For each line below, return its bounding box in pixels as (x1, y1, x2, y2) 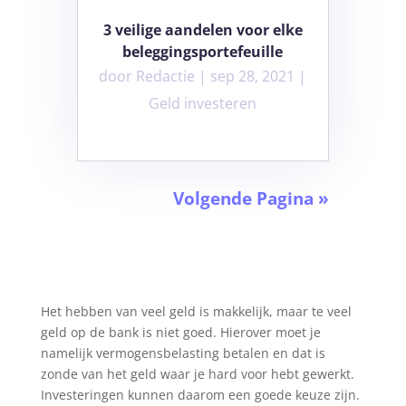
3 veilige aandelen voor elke (102, 20, 303, 41)
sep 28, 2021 (210, 66, 295, 87)
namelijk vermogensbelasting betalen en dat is (40, 344, 325, 362)
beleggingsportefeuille (122, 42, 284, 63)
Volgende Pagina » (173, 187, 330, 211)
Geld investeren (149, 93, 257, 114)
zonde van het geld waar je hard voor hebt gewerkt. (40, 365, 354, 383)
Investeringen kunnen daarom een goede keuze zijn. (40, 386, 360, 404)
